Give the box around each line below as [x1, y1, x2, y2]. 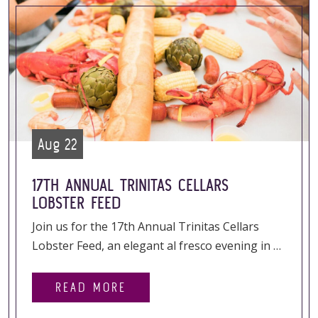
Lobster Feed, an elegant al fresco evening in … [32, 238, 281, 253]
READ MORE [55, 280, 126, 295]
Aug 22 [38, 135, 77, 153]
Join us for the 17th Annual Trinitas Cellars [32, 219, 259, 234]
